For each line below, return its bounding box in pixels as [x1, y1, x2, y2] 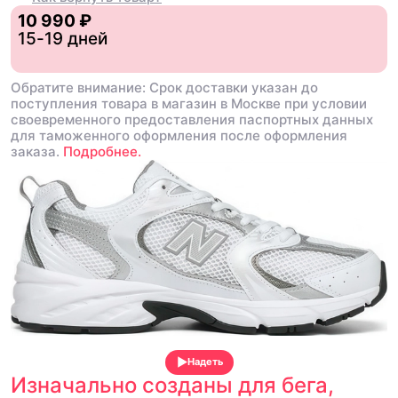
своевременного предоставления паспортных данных [11, 110, 373, 128]
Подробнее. [63, 142, 141, 160]
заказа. [11, 142, 60, 160]
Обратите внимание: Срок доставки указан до [11, 78, 318, 96]
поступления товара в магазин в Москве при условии [11, 94, 367, 112]
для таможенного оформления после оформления [11, 126, 347, 144]
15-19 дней [18, 28, 107, 49]
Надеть [187, 355, 223, 369]
